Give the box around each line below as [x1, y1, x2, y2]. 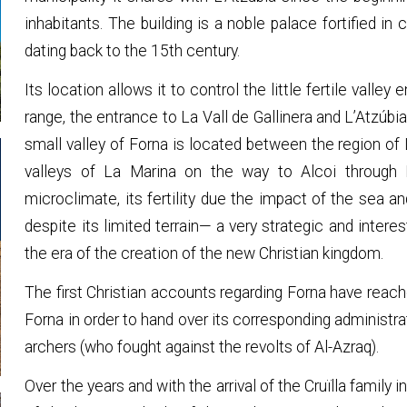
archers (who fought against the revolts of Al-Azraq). [25, 337, 380, 356]
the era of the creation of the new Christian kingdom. [25, 243, 384, 263]
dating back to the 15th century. [25, 41, 241, 60]
